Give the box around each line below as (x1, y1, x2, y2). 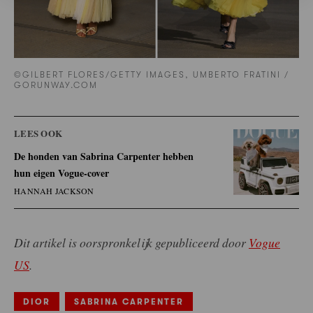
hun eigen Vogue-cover (14, 165, 109, 180)
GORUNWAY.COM (14, 80, 99, 91)
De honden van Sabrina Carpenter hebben (14, 148, 194, 163)
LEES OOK (14, 126, 63, 140)
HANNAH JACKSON (14, 184, 94, 196)
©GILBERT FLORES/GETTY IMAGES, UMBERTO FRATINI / (14, 70, 290, 80)
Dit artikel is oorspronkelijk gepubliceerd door (14, 233, 249, 251)
